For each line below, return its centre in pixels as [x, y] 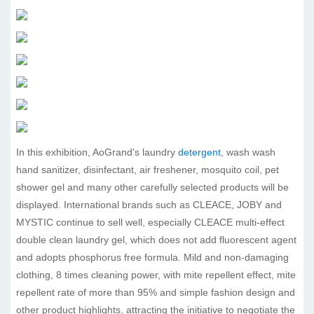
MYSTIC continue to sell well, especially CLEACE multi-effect [150, 222]
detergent [199, 152]
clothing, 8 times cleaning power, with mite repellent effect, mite [156, 275]
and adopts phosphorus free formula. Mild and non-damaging [152, 257]
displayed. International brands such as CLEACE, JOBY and [149, 205]
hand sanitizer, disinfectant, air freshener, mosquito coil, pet [148, 170]
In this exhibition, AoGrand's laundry [97, 152]
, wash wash [248, 152]
